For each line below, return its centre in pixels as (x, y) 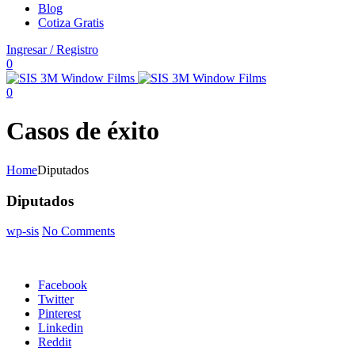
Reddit (55, 342)
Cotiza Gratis (71, 23)
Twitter (56, 300)
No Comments (78, 231)
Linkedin (61, 328)
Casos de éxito (83, 131)
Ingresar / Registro (52, 50)
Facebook (63, 285)
